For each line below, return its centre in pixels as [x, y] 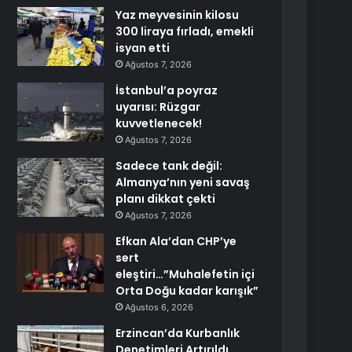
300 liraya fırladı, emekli [185, 31]
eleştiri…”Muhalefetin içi [185, 274]
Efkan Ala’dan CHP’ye [176, 241]
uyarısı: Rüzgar [158, 107]
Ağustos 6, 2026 [159, 307]
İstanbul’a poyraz [167, 90]
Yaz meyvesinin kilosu [178, 15]
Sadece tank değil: [169, 166]
